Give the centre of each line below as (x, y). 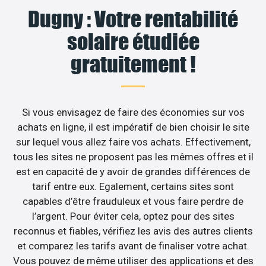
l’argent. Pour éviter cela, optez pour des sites (133, 216)
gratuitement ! (133, 64)
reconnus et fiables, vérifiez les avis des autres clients (133, 231)
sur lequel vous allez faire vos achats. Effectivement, (133, 142)
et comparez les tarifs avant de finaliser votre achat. (133, 246)
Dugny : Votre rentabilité (133, 19)
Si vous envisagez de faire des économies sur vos (133, 112)
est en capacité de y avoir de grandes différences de (133, 171)
